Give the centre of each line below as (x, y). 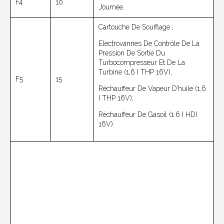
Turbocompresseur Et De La (142, 63)
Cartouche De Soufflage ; (136, 27)
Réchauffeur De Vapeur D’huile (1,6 (152, 89)
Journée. (111, 7)
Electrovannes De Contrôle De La (149, 44)
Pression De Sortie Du (132, 53)
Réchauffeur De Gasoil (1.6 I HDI (148, 115)
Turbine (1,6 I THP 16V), (135, 72)
